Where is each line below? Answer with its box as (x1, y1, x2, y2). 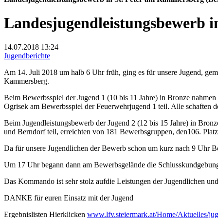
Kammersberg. (4, 76, 49, 85)
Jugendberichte (4, 51, 50, 60)
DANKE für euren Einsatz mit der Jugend (4, 193, 133, 202)
